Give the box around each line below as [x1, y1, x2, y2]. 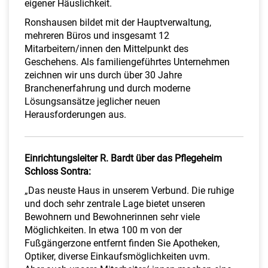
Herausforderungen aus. [25, 109, 126, 121]
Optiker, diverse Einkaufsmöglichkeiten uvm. [25, 251, 210, 263]
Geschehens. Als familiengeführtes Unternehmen [25, 56, 230, 68]
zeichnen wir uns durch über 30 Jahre [25, 69, 182, 81]
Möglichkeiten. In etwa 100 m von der [25, 224, 182, 236]
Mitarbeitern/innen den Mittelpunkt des [25, 43, 188, 55]
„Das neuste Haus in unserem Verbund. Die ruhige [25, 185, 234, 197]
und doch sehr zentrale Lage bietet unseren [25, 198, 205, 210]
